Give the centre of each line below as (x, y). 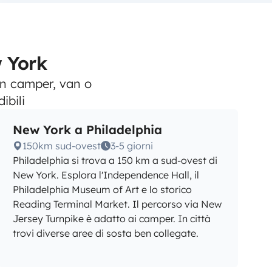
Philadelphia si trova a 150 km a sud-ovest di (115, 160)
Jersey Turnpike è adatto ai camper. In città (112, 219)
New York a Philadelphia (88, 130)
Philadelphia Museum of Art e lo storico (103, 189)
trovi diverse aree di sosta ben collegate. (106, 233)
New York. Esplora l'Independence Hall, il (106, 175)
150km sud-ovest (62, 146)
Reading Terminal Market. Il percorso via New (117, 204)
